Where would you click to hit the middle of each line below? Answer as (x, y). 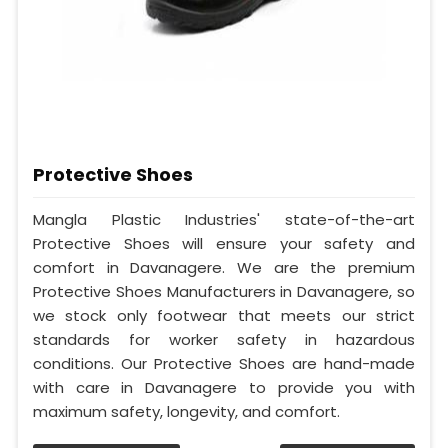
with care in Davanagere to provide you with (224, 388)
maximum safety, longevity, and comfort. (186, 412)
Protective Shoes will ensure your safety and (224, 244)
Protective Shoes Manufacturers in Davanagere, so (224, 292)
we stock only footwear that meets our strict (224, 316)
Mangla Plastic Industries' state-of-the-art (224, 220)
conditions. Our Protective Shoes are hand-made (224, 364)
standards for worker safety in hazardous (224, 340)
